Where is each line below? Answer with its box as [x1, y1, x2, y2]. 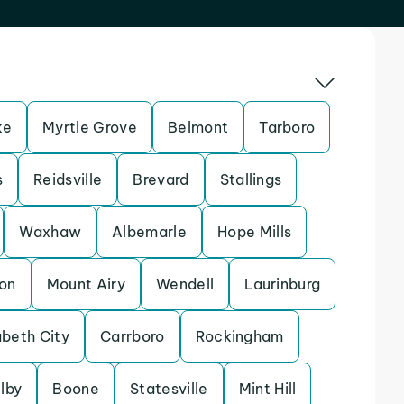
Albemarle [112, 223, 188, 241]
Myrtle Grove [42, 118, 137, 136]
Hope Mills [217, 223, 292, 241]
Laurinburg [244, 275, 321, 293]
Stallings [219, 170, 282, 188]
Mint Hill [238, 380, 297, 398]
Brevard [133, 170, 189, 188]
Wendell [155, 275, 215, 293]
